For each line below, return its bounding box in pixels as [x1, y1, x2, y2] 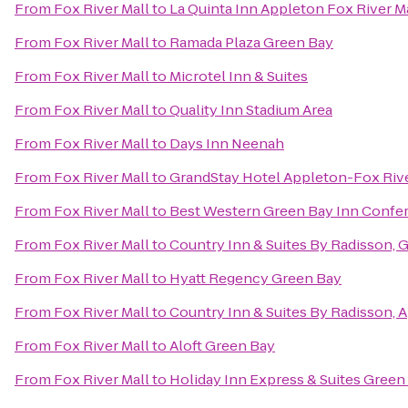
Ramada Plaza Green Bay [169, 33, 333, 52]
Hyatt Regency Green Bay [169, 269, 342, 288]
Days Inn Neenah [169, 134, 284, 153]
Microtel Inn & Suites [169, 66, 308, 86]
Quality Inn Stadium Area [169, 100, 332, 119]
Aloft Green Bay [169, 336, 275, 355]
